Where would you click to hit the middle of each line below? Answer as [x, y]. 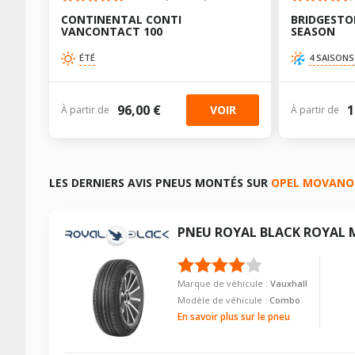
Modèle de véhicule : [223, 300]
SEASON [313, 31]
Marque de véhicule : [223, 283]
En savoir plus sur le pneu [233, 316]
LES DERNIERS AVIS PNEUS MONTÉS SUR [160, 183]
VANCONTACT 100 [112, 31]
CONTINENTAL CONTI [121, 19]
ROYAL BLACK [257, 232]
